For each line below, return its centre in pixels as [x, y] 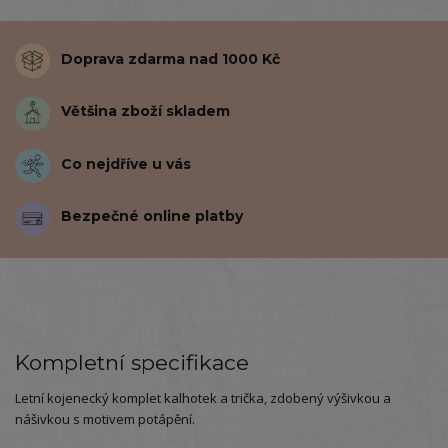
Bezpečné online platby [152, 216]
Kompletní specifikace [132, 362]
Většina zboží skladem [146, 111]
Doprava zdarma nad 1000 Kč [171, 58]
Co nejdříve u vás [126, 163]
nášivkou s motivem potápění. [105, 418]
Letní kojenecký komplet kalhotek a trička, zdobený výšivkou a [203, 397]
